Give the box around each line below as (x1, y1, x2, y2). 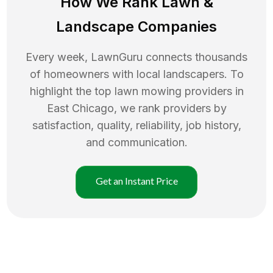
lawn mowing (114, 84, 182, 97)
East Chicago (46, 101, 114, 115)
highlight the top (29, 84, 115, 97)
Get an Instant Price (95, 174, 178, 186)
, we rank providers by (113, 101, 227, 115)
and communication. (85, 135, 188, 149)
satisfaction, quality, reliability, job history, (32, 118, 241, 132)
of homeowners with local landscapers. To (29, 67, 244, 80)
